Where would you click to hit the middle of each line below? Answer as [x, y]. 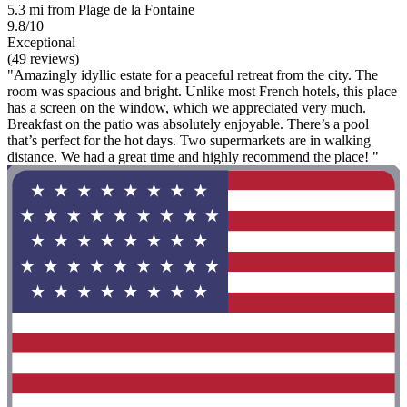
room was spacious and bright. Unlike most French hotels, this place [202, 91]
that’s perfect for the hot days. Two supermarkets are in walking [189, 140]
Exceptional [41, 42]
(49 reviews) [43, 58]
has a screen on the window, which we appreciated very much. [187, 107]
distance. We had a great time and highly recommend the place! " [193, 156]
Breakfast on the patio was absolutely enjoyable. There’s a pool [188, 124]
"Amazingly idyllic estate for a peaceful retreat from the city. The [193, 74]
